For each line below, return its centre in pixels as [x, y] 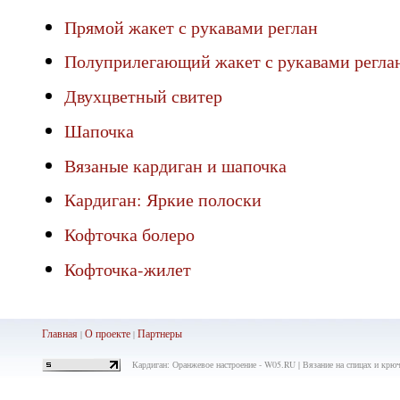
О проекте [107, 333]
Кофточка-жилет [128, 269]
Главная [59, 333]
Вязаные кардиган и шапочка [175, 165]
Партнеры [159, 333]
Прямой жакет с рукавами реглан [191, 27]
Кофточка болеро [129, 234]
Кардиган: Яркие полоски [163, 200]
